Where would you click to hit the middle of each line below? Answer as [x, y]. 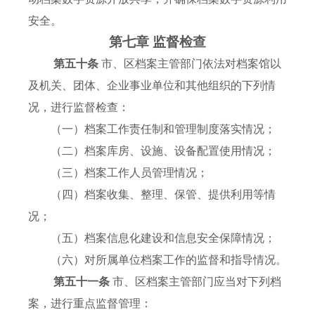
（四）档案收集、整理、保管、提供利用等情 [152, 195]
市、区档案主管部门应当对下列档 [197, 282]
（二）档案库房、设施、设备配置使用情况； [152, 151]
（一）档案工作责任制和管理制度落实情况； [152, 129]
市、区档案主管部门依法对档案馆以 [191, 64]
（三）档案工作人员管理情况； [118, 173]
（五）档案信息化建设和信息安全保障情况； [152, 238]
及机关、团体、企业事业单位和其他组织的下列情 [152, 86]
